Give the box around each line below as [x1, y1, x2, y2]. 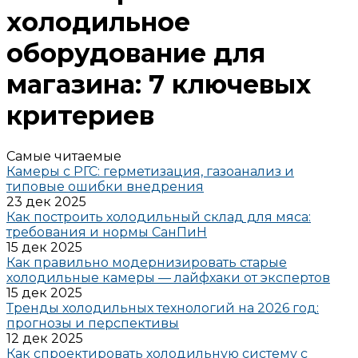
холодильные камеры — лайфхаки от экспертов [6, 269, 330, 285]
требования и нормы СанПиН [6, 224, 207, 240]
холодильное [6, 6, 190, 38]
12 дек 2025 [6, 330, 83, 346]
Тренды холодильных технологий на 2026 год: [6, 300, 319, 316]
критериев [6, 100, 154, 132]
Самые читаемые [6, 148, 121, 164]
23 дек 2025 [6, 193, 86, 209]
